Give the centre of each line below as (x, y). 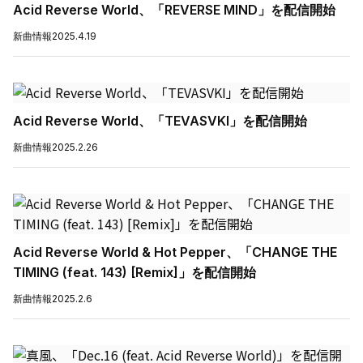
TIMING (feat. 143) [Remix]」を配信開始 (135, 272)
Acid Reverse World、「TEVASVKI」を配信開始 (160, 121)
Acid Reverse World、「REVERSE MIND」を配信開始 (174, 10)
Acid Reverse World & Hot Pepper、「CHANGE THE (175, 252)
